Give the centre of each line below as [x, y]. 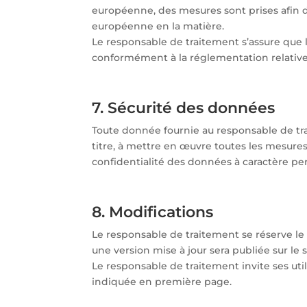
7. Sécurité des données [184, 108]
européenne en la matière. [158, 26]
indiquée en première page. [162, 281]
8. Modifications [153, 212]
